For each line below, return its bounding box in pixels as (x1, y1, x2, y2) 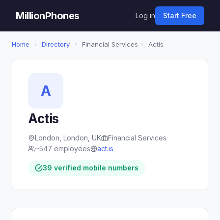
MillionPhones (16, 10, 80, 22)
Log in (136, 11, 155, 20)
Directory (42, 40, 70, 48)
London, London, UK (35, 134, 101, 142)
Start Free (163, 11, 196, 20)
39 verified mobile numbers (43, 164, 138, 172)
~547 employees (35, 144, 90, 153)
